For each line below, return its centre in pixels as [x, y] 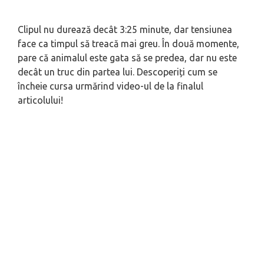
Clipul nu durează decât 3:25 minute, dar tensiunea [125, 30]
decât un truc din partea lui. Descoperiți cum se [118, 72]
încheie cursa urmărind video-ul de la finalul [110, 86]
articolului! [40, 100]
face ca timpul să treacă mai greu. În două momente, [128, 44]
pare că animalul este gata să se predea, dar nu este [127, 58]
